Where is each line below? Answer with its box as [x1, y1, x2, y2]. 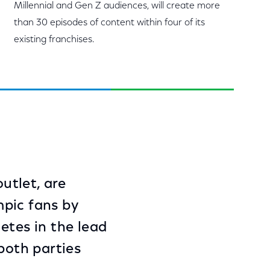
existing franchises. [14, 35, 95, 45]
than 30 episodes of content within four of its [14, 18, 206, 28]
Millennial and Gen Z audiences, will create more [14, 1, 221, 11]
